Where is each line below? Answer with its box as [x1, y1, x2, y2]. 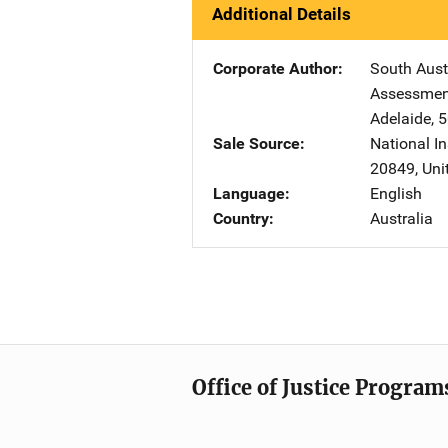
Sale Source [213, 134, 300, 153]
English [370, 184, 422, 203]
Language [213, 184, 285, 203]
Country [213, 209, 269, 228]
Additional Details [212, 4, 351, 24]
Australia [370, 209, 433, 228]
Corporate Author [213, 59, 338, 78]
